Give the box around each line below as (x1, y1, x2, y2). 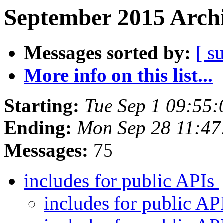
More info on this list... (24, 64, 213, 86)
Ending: (4, 117, 72, 139)
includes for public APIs (24, 170, 219, 192)
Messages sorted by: (24, 42, 191, 64)
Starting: (4, 95, 79, 116)
